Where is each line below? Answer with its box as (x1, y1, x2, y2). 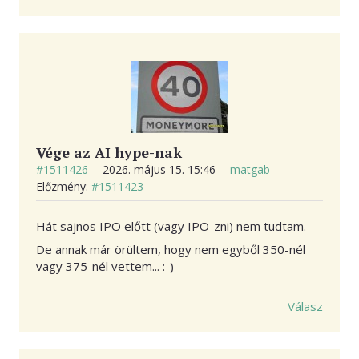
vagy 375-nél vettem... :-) (36, 257, 174, 274)
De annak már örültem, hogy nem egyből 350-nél (36, 240, 305, 257)
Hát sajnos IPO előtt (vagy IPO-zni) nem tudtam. (36, 218, 306, 235)
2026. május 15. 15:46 (103, 162, 219, 178)
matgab (230, 162, 270, 178)
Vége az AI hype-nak (36, 143, 182, 163)
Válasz (288, 297, 323, 314)
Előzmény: (36, 179, 91, 195)
